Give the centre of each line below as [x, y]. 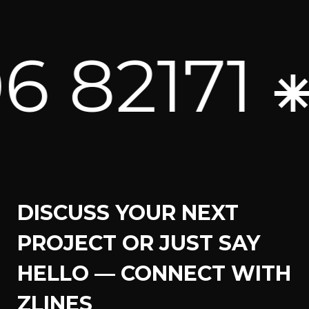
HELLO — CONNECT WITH [154, 273]
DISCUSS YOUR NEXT [128, 213]
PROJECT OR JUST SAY [139, 243]
